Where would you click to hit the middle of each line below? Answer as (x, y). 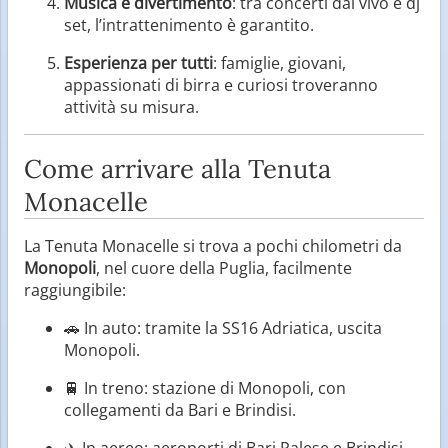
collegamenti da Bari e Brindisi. (180, 409)
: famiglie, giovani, (279, 62)
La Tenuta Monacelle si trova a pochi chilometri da (213, 245)
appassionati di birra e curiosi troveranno (221, 84)
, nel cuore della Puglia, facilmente (224, 267)
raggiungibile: (75, 289)
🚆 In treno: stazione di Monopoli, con (205, 387)
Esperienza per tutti (138, 62)
